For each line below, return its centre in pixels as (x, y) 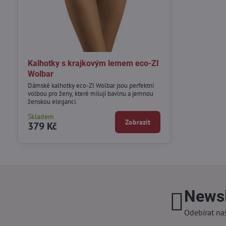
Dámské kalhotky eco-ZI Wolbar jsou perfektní (91, 85)
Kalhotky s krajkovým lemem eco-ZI (93, 64)
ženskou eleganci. (52, 101)
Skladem (40, 116)
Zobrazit (138, 122)
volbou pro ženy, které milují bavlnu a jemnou (90, 93)
